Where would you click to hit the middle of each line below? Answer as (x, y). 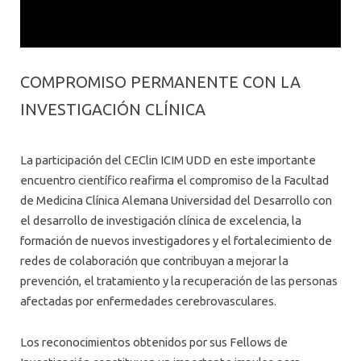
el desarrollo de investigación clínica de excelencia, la (161, 220)
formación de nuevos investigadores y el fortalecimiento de (176, 240)
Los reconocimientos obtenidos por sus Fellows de (154, 342)
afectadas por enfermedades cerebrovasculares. (148, 301)
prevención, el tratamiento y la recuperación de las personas (179, 280)
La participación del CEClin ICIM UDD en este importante (168, 160)
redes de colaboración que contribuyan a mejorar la (154, 260)
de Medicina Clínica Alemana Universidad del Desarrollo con (176, 200)
